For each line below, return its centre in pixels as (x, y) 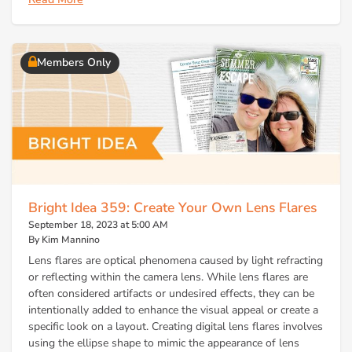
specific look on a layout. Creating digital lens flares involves (176, 327)
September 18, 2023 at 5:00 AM (98, 224)
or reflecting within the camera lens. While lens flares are (168, 277)
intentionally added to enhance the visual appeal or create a (173, 310)
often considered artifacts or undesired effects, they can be (171, 294)
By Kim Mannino (64, 239)
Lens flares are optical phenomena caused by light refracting (176, 261)
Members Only (74, 63)
